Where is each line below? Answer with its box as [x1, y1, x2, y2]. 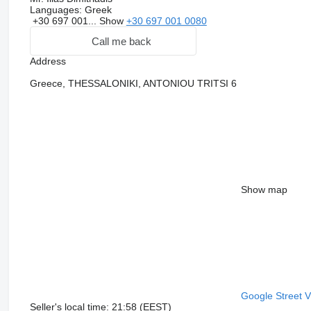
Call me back [91, 35, 151, 47]
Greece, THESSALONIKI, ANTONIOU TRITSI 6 [29, 78, 237, 90]
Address [29, 56, 66, 67]
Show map [240, 184, 287, 196]
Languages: [29, 4, 82, 16]
